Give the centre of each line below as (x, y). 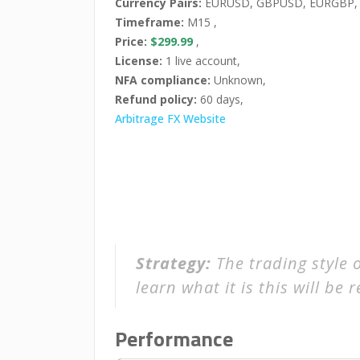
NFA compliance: (163, 80)
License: (139, 61)
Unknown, (238, 80)
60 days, (220, 99)
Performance (174, 339)
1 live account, (201, 61)
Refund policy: (156, 99)
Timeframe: (149, 22)
